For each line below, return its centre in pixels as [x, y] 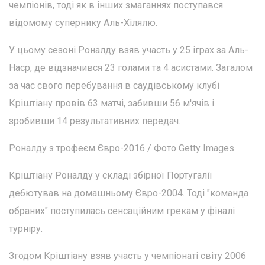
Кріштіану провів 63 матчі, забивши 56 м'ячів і [112, 104]
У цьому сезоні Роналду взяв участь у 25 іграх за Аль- [129, 50]
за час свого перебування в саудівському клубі [114, 86]
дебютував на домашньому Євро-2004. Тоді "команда [129, 193]
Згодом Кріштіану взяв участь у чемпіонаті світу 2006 [127, 256]
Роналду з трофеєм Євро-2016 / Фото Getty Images [122, 148]
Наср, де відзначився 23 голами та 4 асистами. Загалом [131, 68]
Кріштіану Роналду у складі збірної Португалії [111, 176]
